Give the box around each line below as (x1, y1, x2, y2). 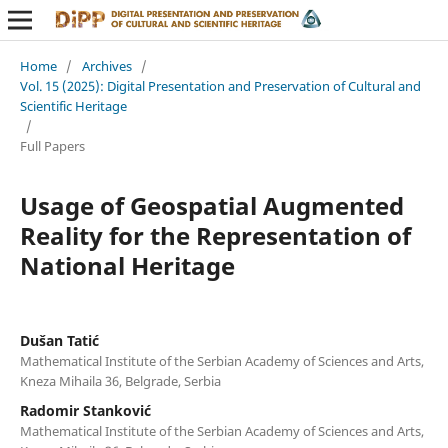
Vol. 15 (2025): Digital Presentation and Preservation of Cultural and (19, 76, 421, 95)
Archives (81, 56, 132, 75)
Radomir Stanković (19, 400, 151, 420)
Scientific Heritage (19, 96, 127, 115)
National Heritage (19, 248, 235, 282)
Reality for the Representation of (19, 218, 411, 252)
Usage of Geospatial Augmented (19, 188, 404, 222)
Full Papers (19, 136, 85, 155)
